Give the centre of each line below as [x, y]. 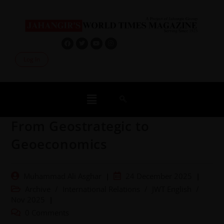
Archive [38, 189]
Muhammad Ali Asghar [63, 176]
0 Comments [47, 212]
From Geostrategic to [80, 126]
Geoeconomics [59, 144]
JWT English [172, 189]
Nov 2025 [28, 199]
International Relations [101, 189]
